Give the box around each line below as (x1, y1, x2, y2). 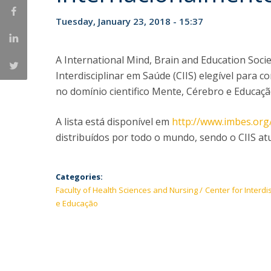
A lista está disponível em (56, 115, 172, 128)
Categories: (56, 171, 103, 182)
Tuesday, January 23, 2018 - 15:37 (56, 15, 203, 27)
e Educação (56, 198, 98, 209)
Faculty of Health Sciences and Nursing (56, 184, 198, 195)
